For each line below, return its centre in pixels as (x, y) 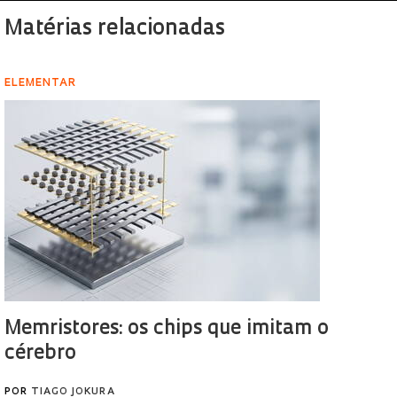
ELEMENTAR (40, 83)
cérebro (40, 354)
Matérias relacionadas (115, 29)
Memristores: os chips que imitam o (167, 329)
